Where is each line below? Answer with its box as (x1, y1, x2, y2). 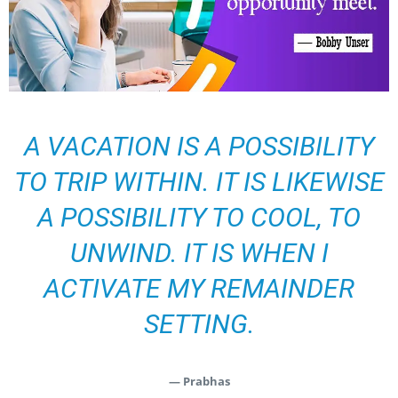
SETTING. (143, 308, 255, 340)
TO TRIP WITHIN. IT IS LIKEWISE (13, 166, 385, 198)
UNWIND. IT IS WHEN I (69, 237, 329, 269)
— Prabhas (168, 373, 230, 390)
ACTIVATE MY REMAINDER (44, 273, 354, 305)
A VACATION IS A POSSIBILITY (24, 131, 374, 163)
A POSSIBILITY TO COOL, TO (37, 202, 361, 234)
